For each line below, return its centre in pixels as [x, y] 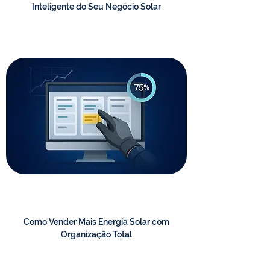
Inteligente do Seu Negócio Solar [96, 7]
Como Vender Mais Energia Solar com [96, 222]
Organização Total [96, 234]
